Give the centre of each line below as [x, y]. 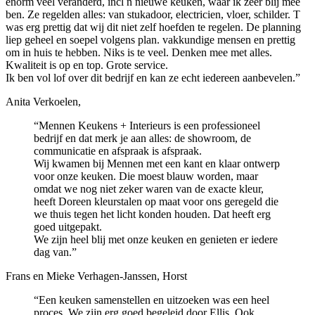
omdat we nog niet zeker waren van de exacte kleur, [149, 188]
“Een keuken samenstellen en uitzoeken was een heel [152, 300]
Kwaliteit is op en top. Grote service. [87, 65]
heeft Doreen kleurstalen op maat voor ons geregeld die [156, 201]
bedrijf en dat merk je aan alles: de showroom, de [142, 138]
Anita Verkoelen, [43, 101]
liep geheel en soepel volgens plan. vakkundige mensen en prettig [150, 39]
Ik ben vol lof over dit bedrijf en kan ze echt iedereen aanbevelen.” [153, 77]
